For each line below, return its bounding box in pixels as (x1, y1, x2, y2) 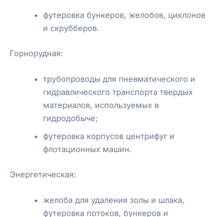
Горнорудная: (10, 48, 63, 58)
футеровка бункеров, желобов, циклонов (43, 10, 206, 20)
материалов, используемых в (43, 100, 159, 110)
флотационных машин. (43, 144, 132, 155)
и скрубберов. (43, 23, 100, 33)
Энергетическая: (10, 169, 76, 179)
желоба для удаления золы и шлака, (43, 195, 185, 205)
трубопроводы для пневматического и (43, 74, 196, 84)
